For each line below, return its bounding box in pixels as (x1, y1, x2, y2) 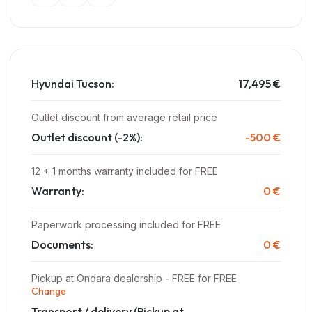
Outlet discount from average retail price (31, 111, 217, 123)
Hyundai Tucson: (31, 76, 114, 91)
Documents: (31, 237, 93, 251)
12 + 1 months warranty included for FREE (31, 164, 218, 177)
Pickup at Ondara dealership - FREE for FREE (31, 272, 237, 284)
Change (31, 284, 66, 297)
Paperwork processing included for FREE (31, 218, 221, 231)
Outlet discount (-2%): (31, 130, 143, 144)
